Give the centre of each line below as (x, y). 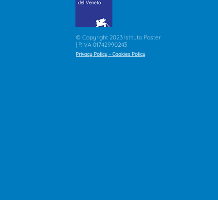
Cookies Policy (129, 54)
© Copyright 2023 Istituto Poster (118, 37)
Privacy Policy (91, 54)
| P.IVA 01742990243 (101, 45)
